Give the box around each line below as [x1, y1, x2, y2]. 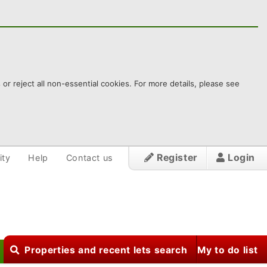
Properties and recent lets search [24, 244, 188, 256]
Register [154, 152, 197, 163]
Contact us [66, 153, 113, 163]
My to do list [197, 244, 258, 256]
